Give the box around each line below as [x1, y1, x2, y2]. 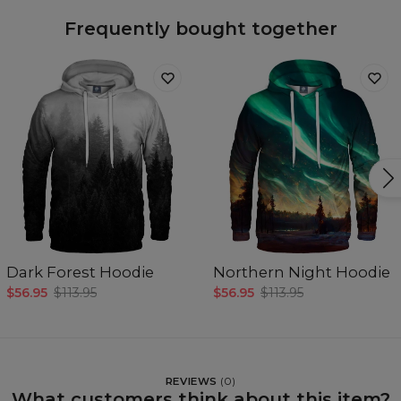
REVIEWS [165, 374, 218, 388]
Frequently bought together [64, 18, 337, 40]
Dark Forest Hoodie [6, 262, 154, 281]
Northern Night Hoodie [213, 262, 390, 281]
